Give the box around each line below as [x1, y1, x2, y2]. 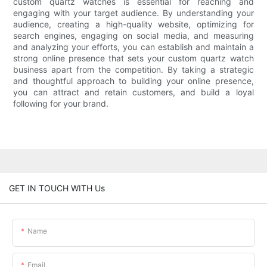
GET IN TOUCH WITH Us [9, 182, 105, 193]
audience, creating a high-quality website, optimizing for [13, 19, 254, 30]
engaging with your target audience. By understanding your [13, 8, 254, 18]
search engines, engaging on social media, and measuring [13, 30, 254, 41]
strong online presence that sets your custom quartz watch [13, 53, 254, 64]
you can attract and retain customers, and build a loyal [13, 87, 254, 98]
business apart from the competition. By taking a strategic [13, 64, 254, 75]
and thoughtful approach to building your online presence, [13, 76, 254, 86]
